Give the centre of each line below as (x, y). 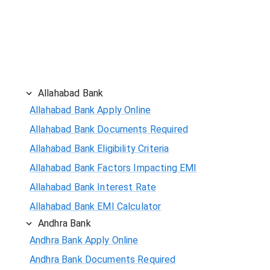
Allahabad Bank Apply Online (90, 110)
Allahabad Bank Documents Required (109, 129)
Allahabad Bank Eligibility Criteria (99, 148)
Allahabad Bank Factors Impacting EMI (113, 168)
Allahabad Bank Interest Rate (93, 187)
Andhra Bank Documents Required (103, 259)
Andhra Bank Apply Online (84, 240)
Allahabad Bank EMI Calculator (96, 206)
